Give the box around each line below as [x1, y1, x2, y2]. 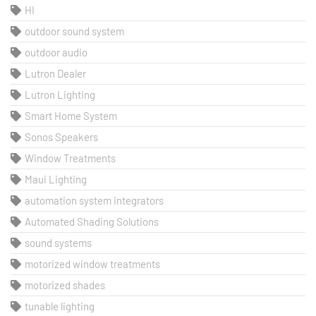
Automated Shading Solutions [25, 215, 159, 229]
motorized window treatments [25, 257, 160, 271]
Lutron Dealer [25, 67, 86, 80]
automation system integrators [25, 194, 164, 207]
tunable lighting [25, 300, 95, 313]
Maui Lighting [25, 173, 87, 186]
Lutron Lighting [25, 88, 95, 102]
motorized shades [25, 279, 105, 292]
